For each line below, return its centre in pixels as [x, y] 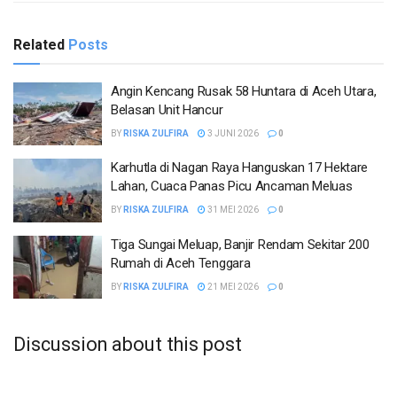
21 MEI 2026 [232, 286]
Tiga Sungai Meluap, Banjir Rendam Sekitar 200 [240, 244]
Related [39, 44]
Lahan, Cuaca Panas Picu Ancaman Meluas [232, 187]
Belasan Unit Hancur [167, 109]
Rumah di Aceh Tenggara [181, 263]
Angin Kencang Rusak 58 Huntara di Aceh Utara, [244, 91]
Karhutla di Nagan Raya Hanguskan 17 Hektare [240, 168]
